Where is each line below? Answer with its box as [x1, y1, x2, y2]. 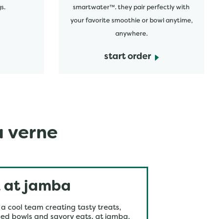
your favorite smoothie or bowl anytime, [70, 18, 193, 24]
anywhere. [115, 31, 148, 37]
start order [104, 53, 151, 61]
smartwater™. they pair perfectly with [73, 5, 190, 11]
